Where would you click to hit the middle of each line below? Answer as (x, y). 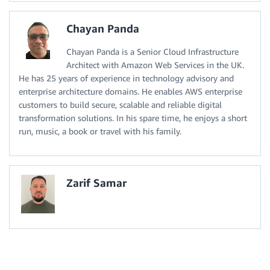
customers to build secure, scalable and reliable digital (120, 105)
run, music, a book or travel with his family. (100, 131)
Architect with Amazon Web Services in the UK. (155, 65)
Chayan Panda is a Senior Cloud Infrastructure (152, 52)
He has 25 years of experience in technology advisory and (126, 78)
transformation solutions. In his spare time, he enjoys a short (133, 118)
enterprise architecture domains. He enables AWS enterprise (130, 92)
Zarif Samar (96, 183)
